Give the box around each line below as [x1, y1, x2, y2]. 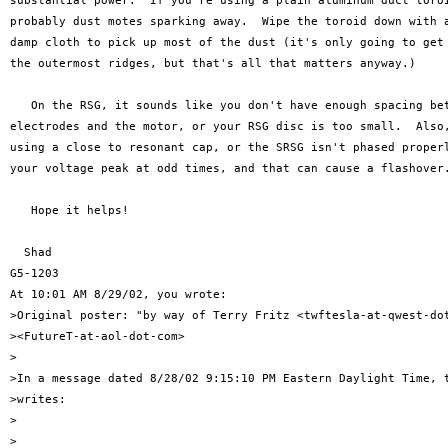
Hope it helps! [10, 203, 129, 218]
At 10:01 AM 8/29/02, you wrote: [10, 287, 227, 302]
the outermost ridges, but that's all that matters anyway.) [10, 56, 416, 71]
